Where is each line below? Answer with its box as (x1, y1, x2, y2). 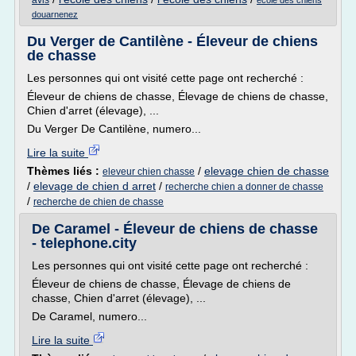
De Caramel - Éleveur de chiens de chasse (32, 221, 318, 237)
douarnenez (32, 10, 78, 19)
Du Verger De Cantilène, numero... (27, 122, 201, 135)
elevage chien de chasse (204, 164, 329, 177)
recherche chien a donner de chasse (165, 181, 323, 192)
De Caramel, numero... (32, 310, 147, 323)
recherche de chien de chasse (33, 196, 164, 207)
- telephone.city (32, 235, 137, 251)
